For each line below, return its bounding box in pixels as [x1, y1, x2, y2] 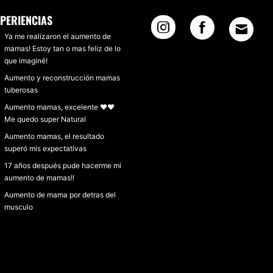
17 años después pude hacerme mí [4, 161, 121, 170]
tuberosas [4, 85, 38, 94]
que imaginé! [4, 56, 48, 65]
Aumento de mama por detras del [4, 190, 116, 199]
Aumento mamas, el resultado [4, 132, 104, 141]
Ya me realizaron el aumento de [4, 32, 111, 41]
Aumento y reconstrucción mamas [4, 73, 120, 82]
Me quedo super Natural [4, 115, 86, 124]
